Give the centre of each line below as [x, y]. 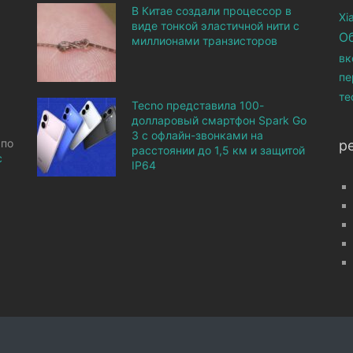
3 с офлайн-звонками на [198, 135]
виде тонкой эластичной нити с [216, 26]
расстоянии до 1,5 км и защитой [219, 150]
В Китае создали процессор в [212, 11]
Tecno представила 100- [198, 105]
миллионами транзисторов [205, 41]
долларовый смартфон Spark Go [219, 120]
